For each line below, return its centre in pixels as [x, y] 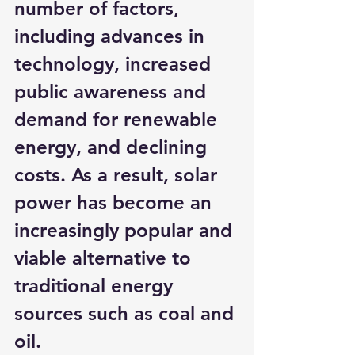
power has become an [116, 202]
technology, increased [115, 64]
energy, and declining [113, 147]
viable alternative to [105, 258]
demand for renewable [118, 119]
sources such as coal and [127, 313]
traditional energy [96, 286]
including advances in [112, 36]
